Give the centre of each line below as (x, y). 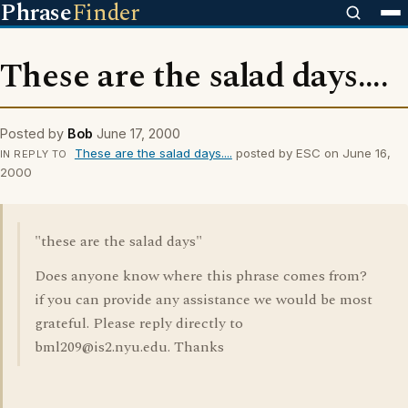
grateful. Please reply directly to (139, 323)
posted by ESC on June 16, (311, 153)
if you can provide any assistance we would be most (204, 300)
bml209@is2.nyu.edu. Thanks (129, 347)
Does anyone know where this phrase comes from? (201, 276)
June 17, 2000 (138, 133)
